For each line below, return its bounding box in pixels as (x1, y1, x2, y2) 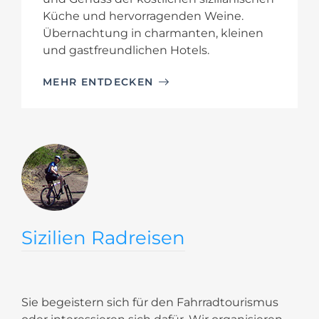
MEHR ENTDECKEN (43, 75, 154, 88)
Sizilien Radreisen (21, 226, 185, 249)
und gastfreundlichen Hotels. (43, 43, 209, 57)
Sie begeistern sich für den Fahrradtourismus (21, 295, 278, 309)
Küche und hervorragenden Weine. (43, 9, 244, 23)
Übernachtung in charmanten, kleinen (43, 26, 263, 40)
